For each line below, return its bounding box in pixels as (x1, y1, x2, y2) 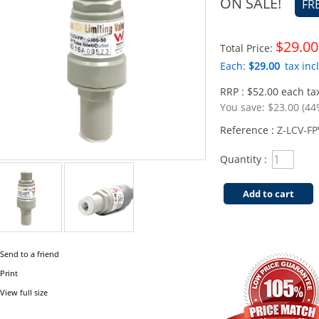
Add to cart (243, 187, 294, 200)
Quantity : (220, 152, 267, 166)
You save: (220, 100, 268, 114)
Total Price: (220, 41, 276, 55)
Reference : (220, 123, 277, 137)
